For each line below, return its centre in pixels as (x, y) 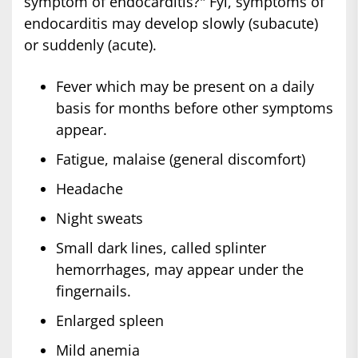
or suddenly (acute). (90, 45)
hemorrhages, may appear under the (180, 270)
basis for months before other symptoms (195, 108)
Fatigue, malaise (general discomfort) (181, 159)
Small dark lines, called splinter (161, 248)
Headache (89, 189)
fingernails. (93, 291)
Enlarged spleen (110, 321)
